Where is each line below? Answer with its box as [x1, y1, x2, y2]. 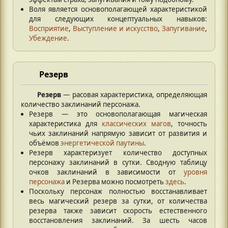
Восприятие [29, 23, 69, 33]
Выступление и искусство [73, 23, 158, 33]
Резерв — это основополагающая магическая [29, 109, 207, 119]
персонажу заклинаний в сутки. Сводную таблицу [29, 157, 207, 167]
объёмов [29, 138, 61, 148]
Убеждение [29, 33, 67, 43]
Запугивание [162, 23, 205, 33]
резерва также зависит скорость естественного [29, 206, 207, 215]
